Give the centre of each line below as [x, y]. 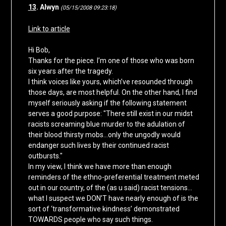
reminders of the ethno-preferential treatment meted [114, 177]
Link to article [49, 29]
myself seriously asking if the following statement [107, 103]
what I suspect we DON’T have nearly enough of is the [113, 199]
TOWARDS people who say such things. [90, 220]
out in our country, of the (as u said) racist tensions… [110, 188]
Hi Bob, [39, 50]
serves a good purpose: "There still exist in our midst [110, 114]
